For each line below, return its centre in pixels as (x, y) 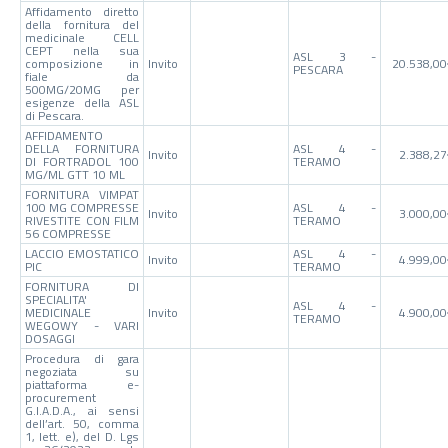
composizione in (82, 63)
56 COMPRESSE (67, 233)
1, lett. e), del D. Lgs (82, 436)
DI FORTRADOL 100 (82, 161)
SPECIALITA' (55, 299)
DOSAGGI (49, 338)
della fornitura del (82, 24)
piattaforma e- (82, 384)
